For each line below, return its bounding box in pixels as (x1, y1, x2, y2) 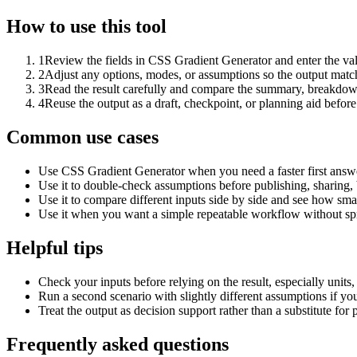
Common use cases (6, 127, 159, 148)
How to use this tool (6, 16, 167, 37)
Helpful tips (6, 237, 103, 259)
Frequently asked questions (6, 333, 229, 355)
